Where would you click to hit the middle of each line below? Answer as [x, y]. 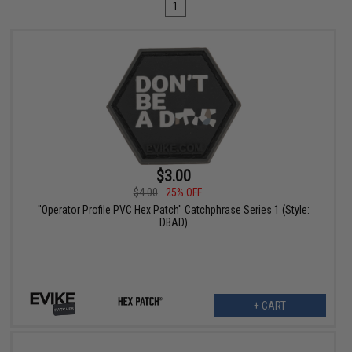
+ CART [269, 306]
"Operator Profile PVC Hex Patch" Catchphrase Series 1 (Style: [173, 210]
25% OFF [183, 193]
